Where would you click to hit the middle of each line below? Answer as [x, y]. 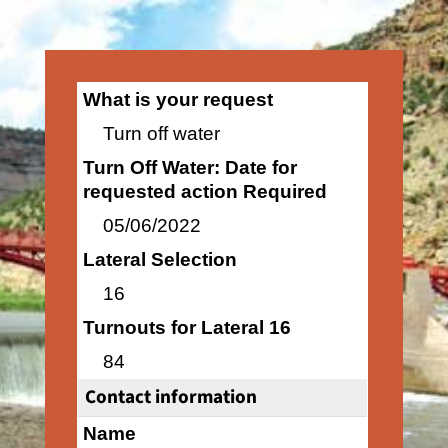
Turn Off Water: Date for [189, 167]
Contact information [170, 397]
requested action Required [204, 191]
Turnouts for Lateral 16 [186, 327]
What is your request [177, 99]
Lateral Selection [159, 259]
